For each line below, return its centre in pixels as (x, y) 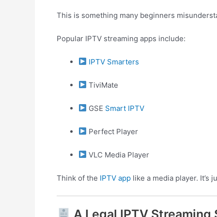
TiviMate (103, 85)
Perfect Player (113, 131)
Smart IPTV (125, 108)
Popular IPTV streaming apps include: (121, 38)
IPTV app (115, 178)
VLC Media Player (118, 155)
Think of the (78, 178)
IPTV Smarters (114, 62)
